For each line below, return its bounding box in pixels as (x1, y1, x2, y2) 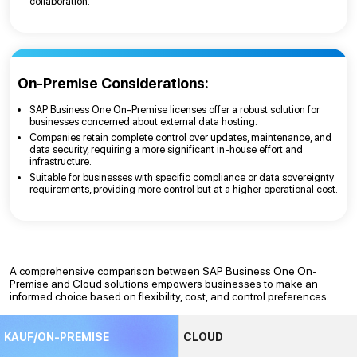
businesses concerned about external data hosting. (29, 115, 257, 127)
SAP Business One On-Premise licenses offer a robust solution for (29, 103, 320, 116)
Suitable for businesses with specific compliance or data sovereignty (29, 171, 334, 183)
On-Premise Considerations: (18, 74, 209, 92)
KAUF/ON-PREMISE (4, 331, 109, 343)
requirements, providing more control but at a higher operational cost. (29, 182, 338, 195)
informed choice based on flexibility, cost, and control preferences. (10, 290, 329, 303)
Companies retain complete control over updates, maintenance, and (29, 131, 331, 143)
